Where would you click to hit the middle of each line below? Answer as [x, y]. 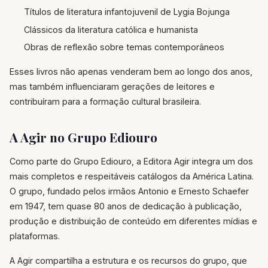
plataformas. [35, 236]
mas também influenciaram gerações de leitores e [112, 87]
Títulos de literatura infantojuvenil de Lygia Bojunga [127, 12]
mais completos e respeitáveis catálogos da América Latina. [132, 176]
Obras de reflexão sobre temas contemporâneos [124, 47]
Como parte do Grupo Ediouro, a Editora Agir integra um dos [131, 162]
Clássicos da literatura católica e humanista [111, 29]
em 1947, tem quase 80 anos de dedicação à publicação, [126, 206]
